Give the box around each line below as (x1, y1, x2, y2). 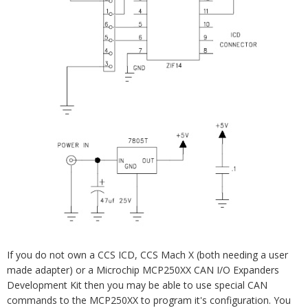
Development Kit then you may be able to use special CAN (7, 278, 267, 292)
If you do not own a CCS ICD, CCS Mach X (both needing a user (7, 248, 288, 262)
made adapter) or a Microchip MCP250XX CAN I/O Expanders (7, 263, 279, 277)
